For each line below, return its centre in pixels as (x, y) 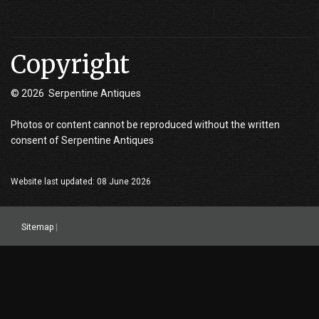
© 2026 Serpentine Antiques (76, 94)
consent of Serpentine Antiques (82, 141)
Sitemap (37, 227)
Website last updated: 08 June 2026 (81, 182)
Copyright (70, 65)
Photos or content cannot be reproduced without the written (145, 125)
